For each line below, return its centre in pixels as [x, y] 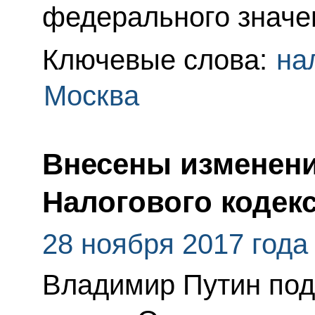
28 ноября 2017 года [175, 244]
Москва [91, 96]
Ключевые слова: [158, 60]
